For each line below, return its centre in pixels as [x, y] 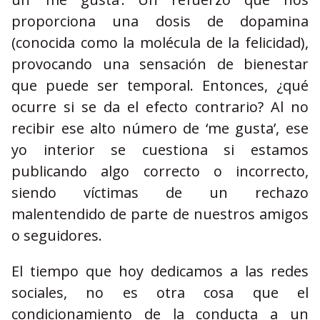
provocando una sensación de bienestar [160, 64]
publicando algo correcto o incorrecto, [160, 171]
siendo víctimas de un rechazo [160, 192]
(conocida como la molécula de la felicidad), [160, 42]
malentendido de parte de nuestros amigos [160, 214]
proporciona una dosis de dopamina [160, 21]
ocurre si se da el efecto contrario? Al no [160, 107]
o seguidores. [57, 235]
